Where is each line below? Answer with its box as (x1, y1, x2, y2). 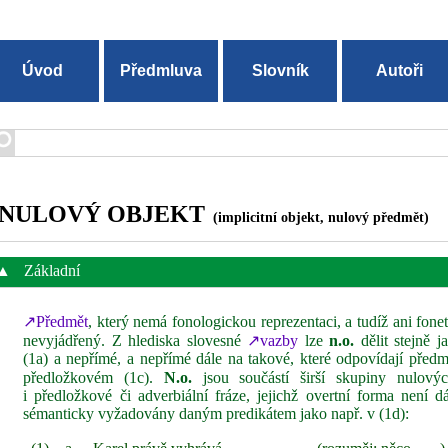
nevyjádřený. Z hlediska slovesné (23, 332, 248, 349)
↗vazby (247, 332, 299, 349)
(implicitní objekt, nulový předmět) (205, 209, 430, 225)
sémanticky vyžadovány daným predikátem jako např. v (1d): (23, 405, 410, 422)
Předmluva (120, 62, 203, 79)
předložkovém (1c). (23, 369, 164, 386)
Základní (20, 262, 81, 279)
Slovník (251, 62, 309, 79)
